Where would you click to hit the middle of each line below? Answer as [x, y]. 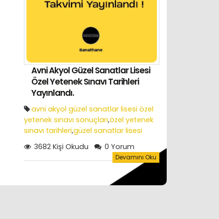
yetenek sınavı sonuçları [66, 120]
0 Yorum [119, 146]
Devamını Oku [136, 157]
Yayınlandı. [53, 93]
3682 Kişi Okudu [61, 146]
